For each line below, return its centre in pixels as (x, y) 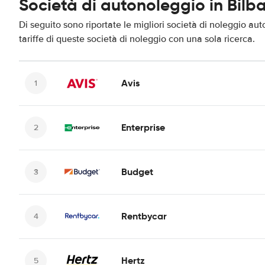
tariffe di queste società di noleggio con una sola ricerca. (137, 39)
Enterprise (143, 127)
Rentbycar (144, 216)
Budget (137, 172)
